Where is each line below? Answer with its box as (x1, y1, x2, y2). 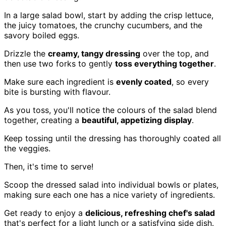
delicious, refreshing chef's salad (85, 207, 215, 218)
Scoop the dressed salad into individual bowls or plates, (4, 179, 218, 190)
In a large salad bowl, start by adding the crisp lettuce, (4, 10, 213, 20)
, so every (172, 76, 209, 87)
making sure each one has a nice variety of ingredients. (4, 189, 215, 200)
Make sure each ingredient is (4, 76, 116, 87)
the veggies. (4, 143, 50, 153)
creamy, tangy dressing (48, 48, 140, 59)
